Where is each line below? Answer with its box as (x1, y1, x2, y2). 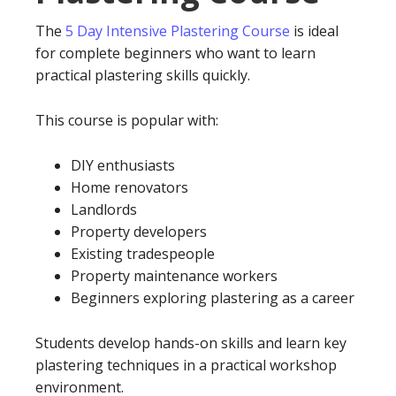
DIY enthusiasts (71, 156, 175, 175)
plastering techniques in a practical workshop (35, 355, 337, 375)
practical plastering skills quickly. (35, 65, 250, 85)
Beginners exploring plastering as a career (71, 288, 354, 308)
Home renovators (71, 178, 188, 197)
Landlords (71, 200, 137, 219)
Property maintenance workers (71, 266, 278, 286)
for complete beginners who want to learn (35, 43, 316, 63)
